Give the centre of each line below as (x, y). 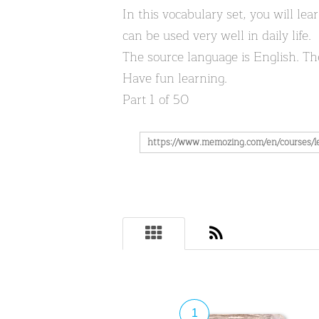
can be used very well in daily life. (217, 36)
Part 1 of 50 (156, 100)
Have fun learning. (175, 78)
